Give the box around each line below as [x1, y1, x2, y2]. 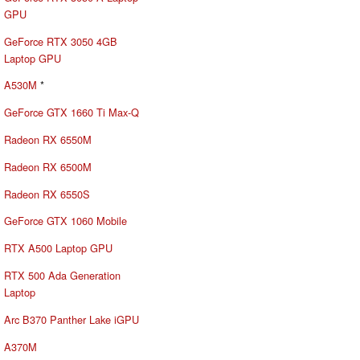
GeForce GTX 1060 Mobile [4, 213, 127, 229]
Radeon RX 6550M [4, 132, 92, 148]
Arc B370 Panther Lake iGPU [4, 311, 139, 327]
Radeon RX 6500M [4, 158, 92, 174]
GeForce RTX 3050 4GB [4, 33, 117, 49]
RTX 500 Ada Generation [4, 268, 121, 284]
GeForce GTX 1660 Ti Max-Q [4, 104, 139, 121]
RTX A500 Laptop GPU [4, 240, 112, 256]
